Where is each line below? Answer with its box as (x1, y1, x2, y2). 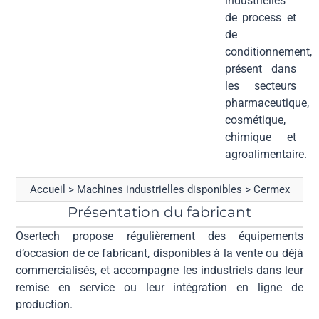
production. (16, 297, 73, 311)
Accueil (29, 182, 66, 196)
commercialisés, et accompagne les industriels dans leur (16, 263, 303, 277)
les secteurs (225, 78, 296, 93)
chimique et (225, 130, 296, 144)
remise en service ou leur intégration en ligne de (16, 280, 303, 294)
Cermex (253, 182, 290, 196)
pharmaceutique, (225, 95, 310, 110)
